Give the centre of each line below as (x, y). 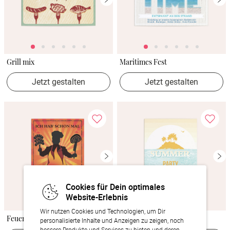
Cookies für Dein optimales (115, 187)
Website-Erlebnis (97, 197)
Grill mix (21, 62)
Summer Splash (145, 218)
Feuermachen (28, 218)
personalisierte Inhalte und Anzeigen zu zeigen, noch (112, 220)
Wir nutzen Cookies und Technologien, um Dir (103, 211)
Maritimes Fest (143, 62)
